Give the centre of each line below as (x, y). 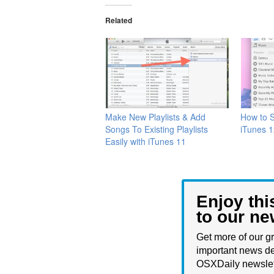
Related (119, 20)
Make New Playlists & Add (155, 117)
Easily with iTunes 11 (146, 141)
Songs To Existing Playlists (157, 129)
